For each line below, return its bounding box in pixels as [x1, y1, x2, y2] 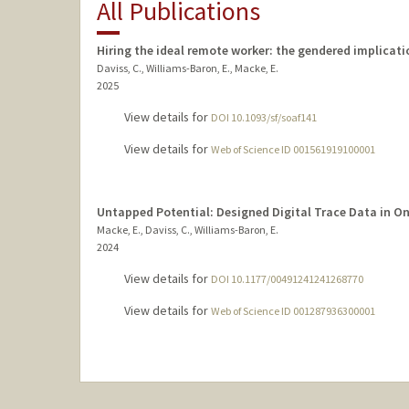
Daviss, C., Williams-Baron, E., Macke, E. [96, 61, 278, 76]
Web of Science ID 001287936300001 [210, 304, 375, 319]
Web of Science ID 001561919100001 [210, 142, 375, 157]
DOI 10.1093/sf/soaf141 [210, 110, 317, 125]
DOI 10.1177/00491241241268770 [210, 272, 363, 287]
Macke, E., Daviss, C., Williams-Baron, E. [96, 223, 278, 237]
